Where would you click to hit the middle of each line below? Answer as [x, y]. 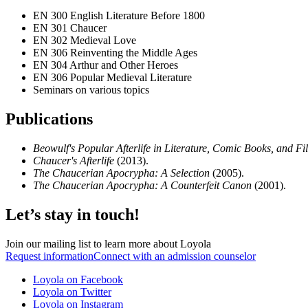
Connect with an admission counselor [175, 256]
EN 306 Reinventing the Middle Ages [115, 53]
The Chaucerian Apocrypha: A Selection [121, 173]
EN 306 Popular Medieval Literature [112, 78]
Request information [49, 256]
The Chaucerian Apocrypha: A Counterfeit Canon [144, 186]
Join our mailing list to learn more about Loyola [108, 243]
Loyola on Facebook [78, 279]
